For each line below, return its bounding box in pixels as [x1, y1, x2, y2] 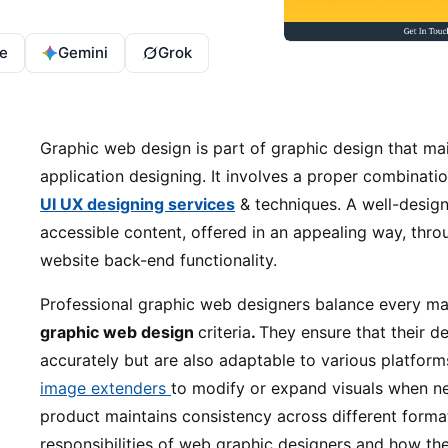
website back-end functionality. [40, 250, 277, 270]
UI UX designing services [40, 194, 235, 214]
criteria [198, 322, 251, 342]
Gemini [58, 43, 108, 62]
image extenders [40, 378, 171, 398]
